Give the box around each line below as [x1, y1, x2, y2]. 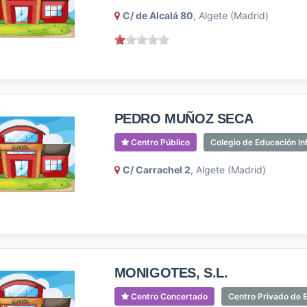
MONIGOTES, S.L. [114, 265, 228, 280]
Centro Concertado [128, 291, 208, 302]
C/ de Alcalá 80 [122, 10, 193, 21]
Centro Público [128, 137, 190, 147]
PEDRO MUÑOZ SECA [114, 111, 254, 126]
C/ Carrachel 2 [122, 164, 191, 175]
